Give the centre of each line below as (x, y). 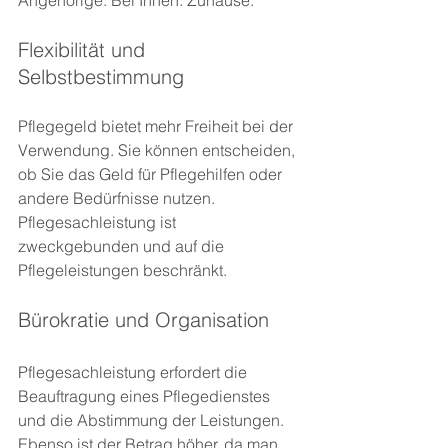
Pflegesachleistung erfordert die (134, 372)
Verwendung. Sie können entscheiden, (158, 150)
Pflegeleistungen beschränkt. (122, 270)
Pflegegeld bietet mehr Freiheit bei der (157, 126)
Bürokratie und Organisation (143, 320)
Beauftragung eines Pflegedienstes (146, 396)
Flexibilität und (84, 50)
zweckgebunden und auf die (123, 246)
